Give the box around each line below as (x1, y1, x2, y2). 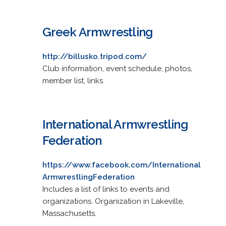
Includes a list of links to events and (42, 184, 169, 194)
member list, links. (42, 76, 104, 85)
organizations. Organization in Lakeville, (42, 196, 184, 206)
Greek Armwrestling (42, 24, 153, 39)
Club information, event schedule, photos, (42, 64, 192, 73)
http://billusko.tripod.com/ (42, 51, 147, 61)
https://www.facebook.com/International (42, 160, 201, 169)
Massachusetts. (42, 208, 96, 218)
